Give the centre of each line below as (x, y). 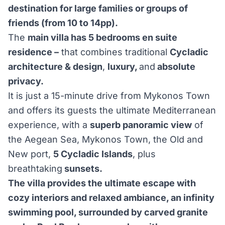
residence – (33, 52)
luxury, (123, 67)
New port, (31, 154)
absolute (175, 67)
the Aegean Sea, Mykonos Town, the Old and (105, 139)
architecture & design (55, 67)
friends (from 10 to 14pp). (63, 23)
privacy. (26, 81)
